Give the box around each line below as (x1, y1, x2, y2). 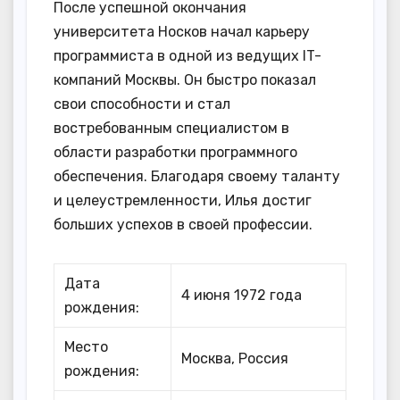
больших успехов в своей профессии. (54, 215, 312, 233)
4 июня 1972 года (181, 286, 303, 304)
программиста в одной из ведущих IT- (54, 46, 321, 64)
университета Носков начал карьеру (54, 22, 310, 40)
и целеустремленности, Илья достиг (54, 191, 312, 209)
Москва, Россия (181, 349, 289, 367)
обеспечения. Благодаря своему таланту (54, 167, 340, 185)
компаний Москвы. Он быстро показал (54, 71, 316, 88)
